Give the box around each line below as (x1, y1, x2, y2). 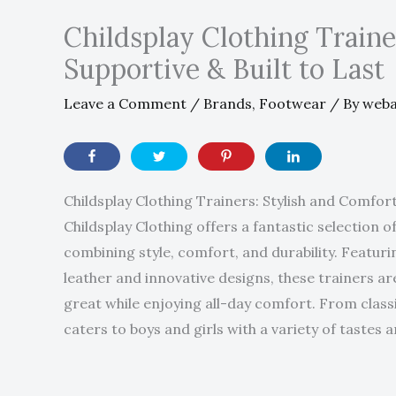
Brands (203, 94, 252, 112)
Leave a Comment (64, 94, 187, 112)
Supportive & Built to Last (64, 51, 385, 86)
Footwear (259, 94, 326, 112)
